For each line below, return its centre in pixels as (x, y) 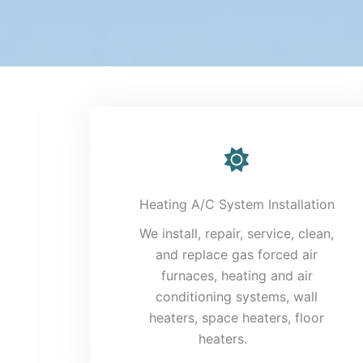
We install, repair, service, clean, (237, 233)
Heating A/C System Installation (237, 204)
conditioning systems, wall (237, 296)
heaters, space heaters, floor (237, 317)
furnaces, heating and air (237, 275)
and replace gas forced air (237, 254)
